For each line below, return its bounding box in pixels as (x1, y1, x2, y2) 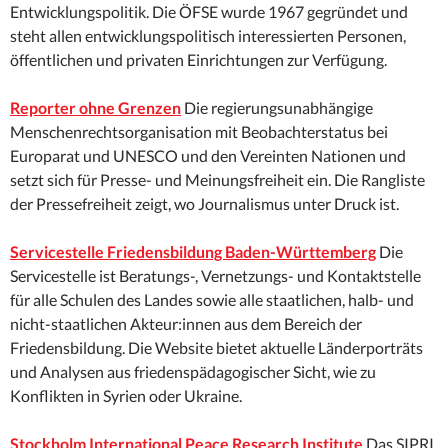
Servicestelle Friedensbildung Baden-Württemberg (10, 242, 376, 262)
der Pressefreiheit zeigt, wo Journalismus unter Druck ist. (10, 194, 399, 214)
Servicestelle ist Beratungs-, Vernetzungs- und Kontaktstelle (10, 266, 421, 286)
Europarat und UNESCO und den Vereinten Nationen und (10, 146, 406, 166)
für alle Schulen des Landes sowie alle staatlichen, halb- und (10, 290, 414, 310)
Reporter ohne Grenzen (10, 98, 181, 118)
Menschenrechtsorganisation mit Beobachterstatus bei (10, 122, 388, 142)
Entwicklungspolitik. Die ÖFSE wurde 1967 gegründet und (10, 2, 408, 22)
